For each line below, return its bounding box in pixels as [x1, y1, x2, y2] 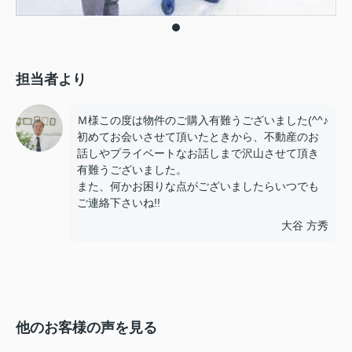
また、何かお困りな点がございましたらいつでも [77, 179, 319, 192]
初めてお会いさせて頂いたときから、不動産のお [77, 130, 319, 143]
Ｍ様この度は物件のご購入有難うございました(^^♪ [77, 113, 328, 126]
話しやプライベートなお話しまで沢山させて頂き [77, 146, 319, 159]
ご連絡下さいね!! [77, 196, 160, 209]
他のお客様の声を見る [16, 319, 157, 335]
